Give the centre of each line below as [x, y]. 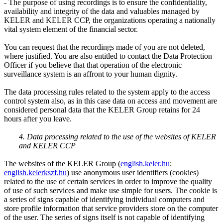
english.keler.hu [145, 163]
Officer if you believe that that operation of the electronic [93, 65]
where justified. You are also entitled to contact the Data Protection [108, 56]
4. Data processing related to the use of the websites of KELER [117, 136]
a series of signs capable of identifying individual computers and [104, 199]
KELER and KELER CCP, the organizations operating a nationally [110, 20]
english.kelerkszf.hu [35, 172]
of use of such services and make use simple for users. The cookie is [111, 190]
